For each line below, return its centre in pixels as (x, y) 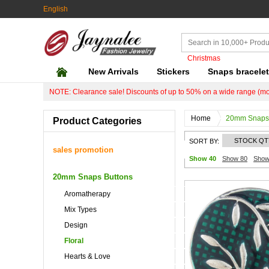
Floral (74, 241)
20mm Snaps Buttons (93, 177)
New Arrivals (113, 71)
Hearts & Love (87, 256)
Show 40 (203, 159)
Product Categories (97, 121)
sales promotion (83, 150)
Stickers (173, 71)
